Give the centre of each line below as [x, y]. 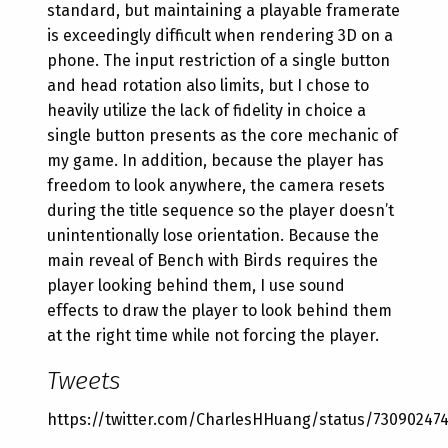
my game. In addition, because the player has [216, 161]
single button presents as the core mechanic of [223, 136]
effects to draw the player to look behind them [220, 311]
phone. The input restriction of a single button [219, 61]
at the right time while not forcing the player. [213, 336]
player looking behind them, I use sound [196, 286]
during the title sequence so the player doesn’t [221, 211]
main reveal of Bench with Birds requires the [213, 261]
